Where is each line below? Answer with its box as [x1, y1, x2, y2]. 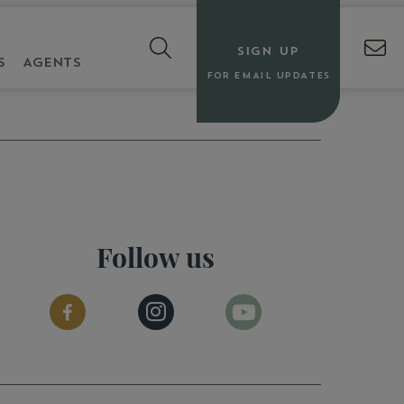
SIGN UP [236, 43, 299, 58]
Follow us [96, 235, 216, 274]
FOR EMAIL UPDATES [207, 69, 330, 81]
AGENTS [23, 54, 81, 70]
